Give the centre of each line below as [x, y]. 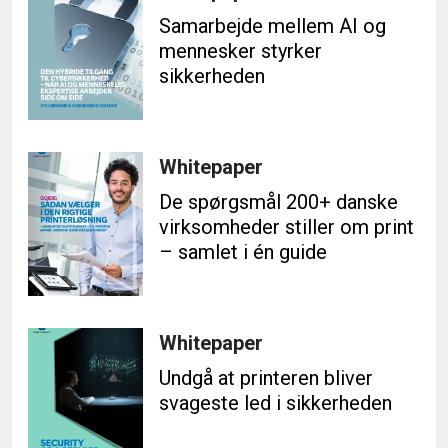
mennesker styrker [240, 51]
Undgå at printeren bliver [266, 377]
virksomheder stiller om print [286, 226]
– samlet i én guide [243, 251]
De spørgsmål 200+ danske [278, 201]
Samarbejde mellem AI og [272, 26]
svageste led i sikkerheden [275, 402]
